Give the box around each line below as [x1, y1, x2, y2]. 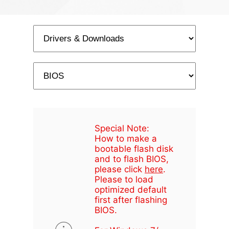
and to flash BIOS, [95, 154, 169, 164]
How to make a [95, 133, 157, 144]
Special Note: [95, 123, 149, 133]
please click [95, 164, 145, 174]
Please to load [95, 174, 153, 185]
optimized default [95, 185, 167, 195]
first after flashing [95, 195, 167, 205]
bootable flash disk [95, 144, 173, 154]
